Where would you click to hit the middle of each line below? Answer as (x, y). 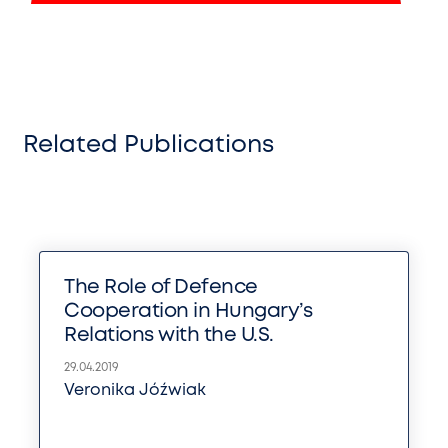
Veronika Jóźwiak (135, 390)
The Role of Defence (161, 287)
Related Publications (148, 145)
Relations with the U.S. (169, 335)
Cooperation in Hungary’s (188, 311)
